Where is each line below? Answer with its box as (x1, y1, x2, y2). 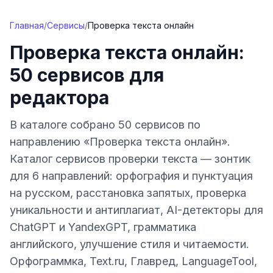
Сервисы (47, 20, 85, 30)
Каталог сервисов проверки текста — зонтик (10, 152, 250, 165)
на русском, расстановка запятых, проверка (10, 186, 246, 199)
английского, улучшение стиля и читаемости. (10, 238, 249, 250)
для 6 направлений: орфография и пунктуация (10, 169, 253, 182)
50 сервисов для (10, 64, 164, 86)
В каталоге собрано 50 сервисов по (10, 118, 200, 131)
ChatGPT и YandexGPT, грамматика (10, 221, 196, 233)
